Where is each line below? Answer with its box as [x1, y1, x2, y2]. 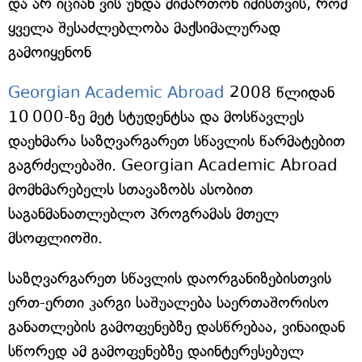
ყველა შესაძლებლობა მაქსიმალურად [8, 19, 280, 37]
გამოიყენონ [8, 43, 91, 61]
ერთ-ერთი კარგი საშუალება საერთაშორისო [8, 293, 329, 312]
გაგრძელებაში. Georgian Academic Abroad [8, 156, 338, 175]
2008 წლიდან [225, 83, 335, 102]
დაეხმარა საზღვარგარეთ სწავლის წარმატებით [8, 132, 345, 150]
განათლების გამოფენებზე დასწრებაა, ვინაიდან [8, 318, 345, 336]
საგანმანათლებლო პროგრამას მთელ [8, 204, 279, 223]
